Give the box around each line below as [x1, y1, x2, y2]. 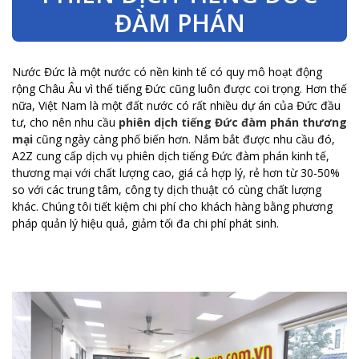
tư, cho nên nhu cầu [12, 115, 115, 130]
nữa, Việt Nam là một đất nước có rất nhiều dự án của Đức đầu [12, 98, 341, 113]
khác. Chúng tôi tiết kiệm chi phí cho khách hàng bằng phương [12, 199, 333, 214]
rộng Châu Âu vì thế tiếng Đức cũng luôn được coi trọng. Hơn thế [12, 81, 347, 96]
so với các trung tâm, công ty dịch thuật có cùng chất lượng [12, 182, 321, 197]
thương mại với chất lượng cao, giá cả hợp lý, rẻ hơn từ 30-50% [12, 165, 340, 180]
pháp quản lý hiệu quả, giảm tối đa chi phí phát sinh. [12, 216, 279, 231]
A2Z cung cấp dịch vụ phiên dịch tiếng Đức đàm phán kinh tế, [12, 148, 329, 163]
